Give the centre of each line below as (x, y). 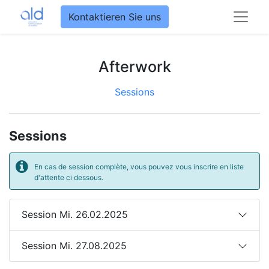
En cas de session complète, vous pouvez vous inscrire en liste (139, 167)
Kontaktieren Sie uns (115, 17)
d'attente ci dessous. (69, 177)
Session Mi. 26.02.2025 (75, 214)
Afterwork (134, 67)
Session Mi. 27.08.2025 (74, 246)
